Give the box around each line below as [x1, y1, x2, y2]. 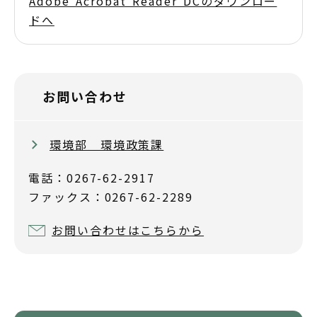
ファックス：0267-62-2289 [28, 188, 193, 205]
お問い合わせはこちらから [52, 221, 204, 238]
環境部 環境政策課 [50, 135, 164, 153]
